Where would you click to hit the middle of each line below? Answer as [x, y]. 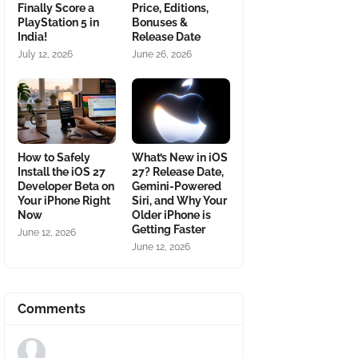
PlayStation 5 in [58, 22]
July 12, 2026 [45, 54]
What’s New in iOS [180, 157]
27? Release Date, [178, 172]
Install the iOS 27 [62, 172]
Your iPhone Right [64, 201]
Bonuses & [160, 22]
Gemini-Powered [177, 186]
